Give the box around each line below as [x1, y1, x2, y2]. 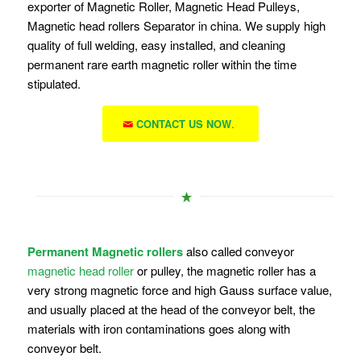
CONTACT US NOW [135, 116, 231, 132]
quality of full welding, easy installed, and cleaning [27, 35, 285, 53]
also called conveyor [182, 242, 294, 259]
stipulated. [27, 74, 81, 92]
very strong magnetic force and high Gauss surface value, [27, 280, 332, 298]
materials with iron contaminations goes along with [27, 319, 290, 337]
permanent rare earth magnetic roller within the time [27, 55, 297, 73]
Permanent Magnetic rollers [27, 242, 183, 260]
